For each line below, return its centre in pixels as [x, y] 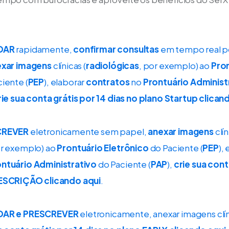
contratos [108, 82]
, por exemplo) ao [175, 65]
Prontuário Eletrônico [103, 147]
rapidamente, [44, 49]
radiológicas [112, 65]
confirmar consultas [116, 49]
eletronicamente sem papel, [88, 131]
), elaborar [65, 82]
